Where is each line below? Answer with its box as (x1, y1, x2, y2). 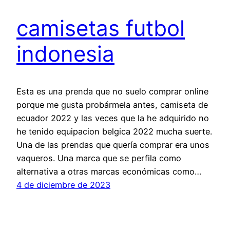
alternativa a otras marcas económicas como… (16, 166, 201, 177)
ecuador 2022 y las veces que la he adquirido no (16, 112, 209, 123)
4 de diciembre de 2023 (16, 179, 110, 190)
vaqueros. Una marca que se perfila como (16, 152, 181, 163)
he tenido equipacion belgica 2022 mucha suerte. (16, 126, 212, 137)
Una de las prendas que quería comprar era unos (16, 139, 209, 150)
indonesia (16, 40, 114, 67)
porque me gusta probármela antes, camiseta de (16, 99, 208, 110)
